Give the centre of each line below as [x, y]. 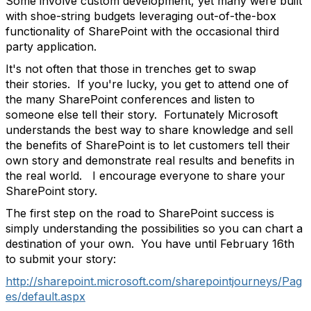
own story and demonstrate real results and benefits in [150, 160]
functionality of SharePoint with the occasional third [142, 31]
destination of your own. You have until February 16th [150, 244]
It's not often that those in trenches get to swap [131, 69]
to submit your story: [61, 259]
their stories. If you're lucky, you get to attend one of [147, 84]
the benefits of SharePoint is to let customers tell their [148, 145]
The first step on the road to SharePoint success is [140, 213]
